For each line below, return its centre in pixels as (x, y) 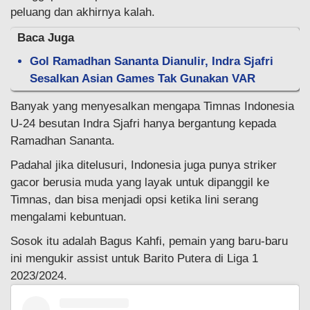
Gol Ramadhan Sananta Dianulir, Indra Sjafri (152, 62)
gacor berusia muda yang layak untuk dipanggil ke (140, 183)
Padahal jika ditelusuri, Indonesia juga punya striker (144, 165)
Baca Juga (46, 38)
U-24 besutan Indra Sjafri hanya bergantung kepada (143, 124)
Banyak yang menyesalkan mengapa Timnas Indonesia (152, 107)
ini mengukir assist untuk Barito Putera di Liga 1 (134, 259)
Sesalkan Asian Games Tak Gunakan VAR (143, 79)
